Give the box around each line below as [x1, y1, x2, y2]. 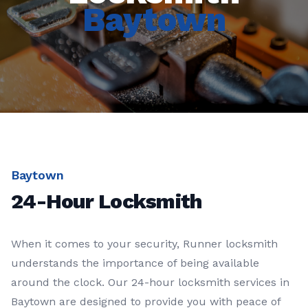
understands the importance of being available [11, 256, 259, 270]
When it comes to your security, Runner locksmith [11, 237, 278, 251]
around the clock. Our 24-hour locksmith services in [11, 276, 289, 289]
